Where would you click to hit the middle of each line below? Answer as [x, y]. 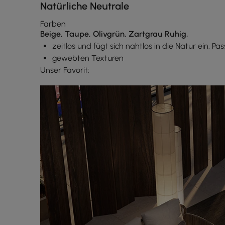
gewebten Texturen [88, 58]
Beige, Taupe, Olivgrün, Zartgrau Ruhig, [114, 34]
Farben [53, 24]
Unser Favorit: [65, 70]
